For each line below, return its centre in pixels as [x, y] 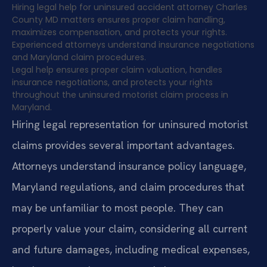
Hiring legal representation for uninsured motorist [130, 124]
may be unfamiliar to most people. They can [118, 207]
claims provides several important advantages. [123, 145]
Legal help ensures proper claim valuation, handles [117, 69]
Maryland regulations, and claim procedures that [128, 187]
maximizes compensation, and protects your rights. [119, 32]
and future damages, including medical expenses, [131, 249]
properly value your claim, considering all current [130, 228]
